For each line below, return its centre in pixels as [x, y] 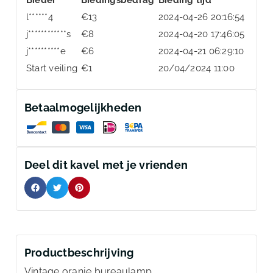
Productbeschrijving [79, 252]
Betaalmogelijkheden [83, 107]
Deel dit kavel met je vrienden [106, 165]
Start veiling [52, 68]
